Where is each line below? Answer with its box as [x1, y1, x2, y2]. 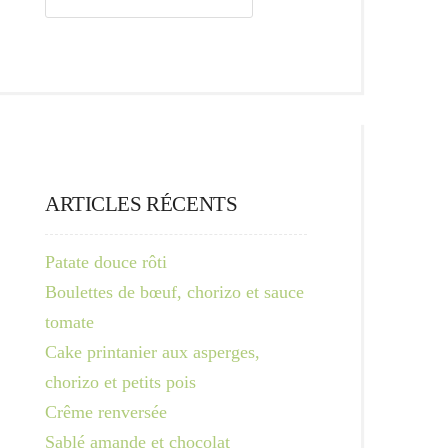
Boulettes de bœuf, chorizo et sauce [45, 282, 304, 302]
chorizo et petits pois [45, 372, 196, 392]
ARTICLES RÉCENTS [45, 192, 238, 216]
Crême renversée [45, 402, 167, 422]
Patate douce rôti [45, 252, 167, 272]
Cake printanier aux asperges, [45, 342, 260, 362]
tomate [45, 312, 94, 332]
